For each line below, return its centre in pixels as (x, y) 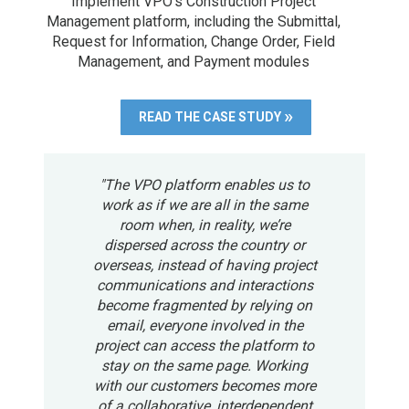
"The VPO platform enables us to (204, 185)
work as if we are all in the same (204, 205)
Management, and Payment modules (194, 61)
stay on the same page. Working (204, 366)
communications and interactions (204, 286)
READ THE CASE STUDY (210, 117)
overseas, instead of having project (204, 266)
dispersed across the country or (204, 246)
